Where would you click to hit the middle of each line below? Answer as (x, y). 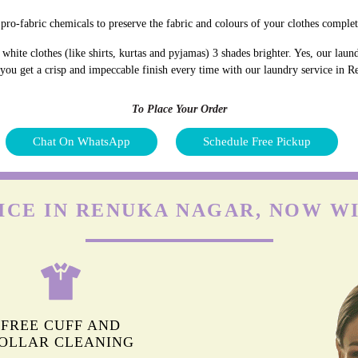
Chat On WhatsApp (82, 141)
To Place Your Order (179, 109)
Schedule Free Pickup (257, 141)
